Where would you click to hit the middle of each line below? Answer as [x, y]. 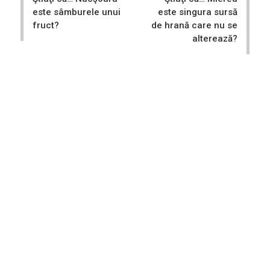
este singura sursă [198, 12]
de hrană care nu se [194, 25]
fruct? [46, 25]
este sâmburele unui [77, 12]
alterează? [215, 38]
